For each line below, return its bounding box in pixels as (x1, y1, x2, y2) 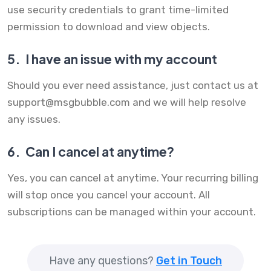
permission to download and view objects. (7, 21, 210, 33)
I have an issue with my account (23, 51, 217, 68)
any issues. (7, 113, 60, 126)
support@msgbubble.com (7, 96, 130, 109)
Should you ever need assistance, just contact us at (7, 79, 258, 92)
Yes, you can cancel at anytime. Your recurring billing (7, 172, 258, 184)
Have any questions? (49, 254, 156, 268)
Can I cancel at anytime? (23, 143, 174, 160)
